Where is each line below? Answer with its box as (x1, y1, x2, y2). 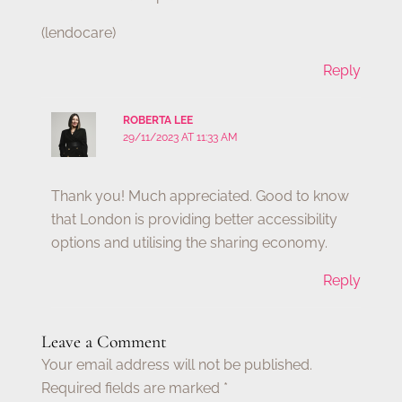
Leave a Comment (41, 331, 168, 354)
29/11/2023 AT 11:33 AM (123, 130, 239, 144)
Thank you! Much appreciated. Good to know (51, 187, 350, 205)
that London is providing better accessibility (51, 210, 338, 228)
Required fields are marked (41, 380, 224, 398)
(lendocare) (41, 23, 117, 41)
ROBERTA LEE (123, 113, 194, 127)
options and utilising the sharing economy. (51, 233, 328, 251)
